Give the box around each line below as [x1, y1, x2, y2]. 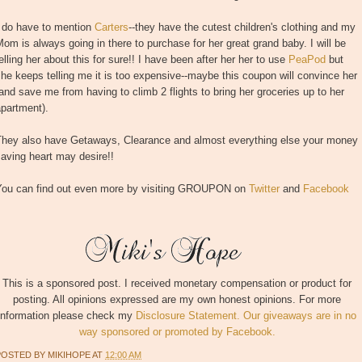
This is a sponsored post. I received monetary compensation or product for [2, 277, 351, 290]
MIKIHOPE [48, 350, 92, 360]
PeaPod [288, 53, 326, 66]
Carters [95, 21, 128, 34]
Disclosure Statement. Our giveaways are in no [136, 309, 356, 322]
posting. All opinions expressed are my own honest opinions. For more [13, 293, 341, 306]
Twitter [249, 183, 280, 196]
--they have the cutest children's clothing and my [128, 21, 356, 34]
